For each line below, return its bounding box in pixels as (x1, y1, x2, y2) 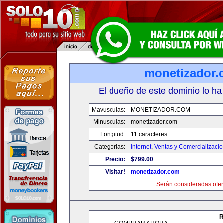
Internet (131, 143, 151, 150)
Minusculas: (93, 118, 125, 125)
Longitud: (100, 131, 125, 138)
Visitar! (105, 168, 125, 175)
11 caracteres (131, 131, 167, 138)
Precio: (105, 156, 125, 163)
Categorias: (94, 143, 125, 150)
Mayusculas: (92, 106, 125, 113)
